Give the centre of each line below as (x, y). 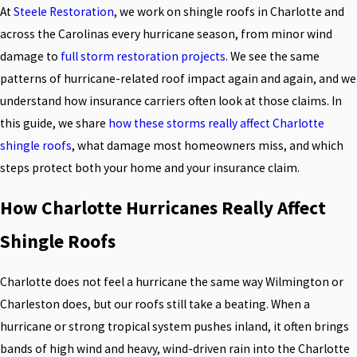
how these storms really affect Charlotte (216, 123)
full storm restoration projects (143, 56)
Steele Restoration (64, 11)
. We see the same (273, 56)
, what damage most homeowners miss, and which (208, 145)
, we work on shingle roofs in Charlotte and (229, 11)
